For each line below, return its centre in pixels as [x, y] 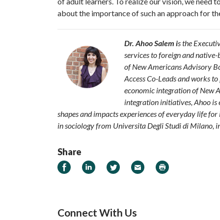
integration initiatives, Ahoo [168, 102]
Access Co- [141, 79]
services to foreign [153, 55]
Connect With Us [97, 213]
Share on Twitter [137, 166]
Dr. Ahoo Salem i [151, 43]
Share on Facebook [92, 166]
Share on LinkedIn [114, 166]
